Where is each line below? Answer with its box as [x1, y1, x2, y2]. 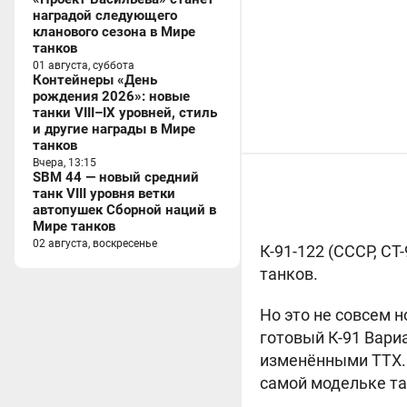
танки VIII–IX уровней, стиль [33, 104, 217, 121]
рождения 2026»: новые [33, 88, 190, 104]
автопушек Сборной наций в [33, 202, 216, 218]
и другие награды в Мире [33, 121, 195, 137]
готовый [260, 328, 328, 347]
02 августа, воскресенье [33, 237, 157, 250]
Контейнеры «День [33, 72, 157, 88]
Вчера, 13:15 [33, 156, 96, 169]
